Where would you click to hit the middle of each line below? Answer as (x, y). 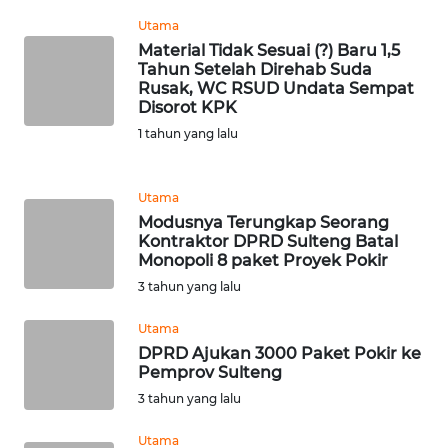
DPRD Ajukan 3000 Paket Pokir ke (279, 354)
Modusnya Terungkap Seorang (263, 223)
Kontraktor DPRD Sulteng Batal (268, 242)
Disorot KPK (187, 108)
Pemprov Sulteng (210, 373)
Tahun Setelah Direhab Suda (255, 70)
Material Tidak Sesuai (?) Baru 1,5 (269, 51)
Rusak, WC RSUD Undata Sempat (276, 89)
